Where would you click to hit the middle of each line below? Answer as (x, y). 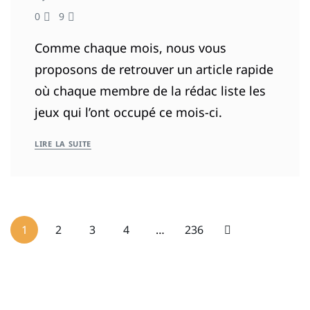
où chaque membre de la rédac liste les (150, 90)
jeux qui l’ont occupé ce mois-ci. (128, 112)
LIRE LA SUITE (63, 143)
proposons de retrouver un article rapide (154, 69)
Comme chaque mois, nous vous (130, 47)
